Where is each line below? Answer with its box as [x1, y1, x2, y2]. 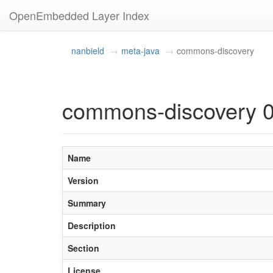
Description [68, 219, 116, 232]
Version [68, 174, 99, 186]
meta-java [121, 44, 160, 57]
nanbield [71, 44, 104, 57]
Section [68, 242, 99, 254]
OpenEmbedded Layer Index [9, 7, 149, 23]
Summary [68, 197, 106, 209]
